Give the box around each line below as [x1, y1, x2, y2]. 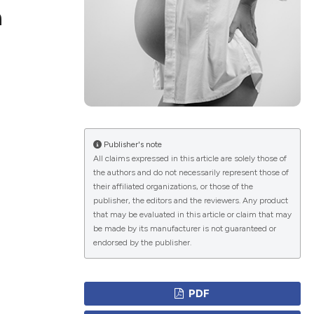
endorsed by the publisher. [93, 238, 191, 248]
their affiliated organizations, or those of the [93, 182, 253, 192]
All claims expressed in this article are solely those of [93, 153, 287, 164]
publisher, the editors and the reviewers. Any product [93, 196, 288, 206]
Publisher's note [101, 139, 162, 150]
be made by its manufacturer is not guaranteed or [93, 224, 276, 234]
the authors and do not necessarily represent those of [93, 168, 289, 178]
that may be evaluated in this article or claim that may [93, 210, 292, 220]
